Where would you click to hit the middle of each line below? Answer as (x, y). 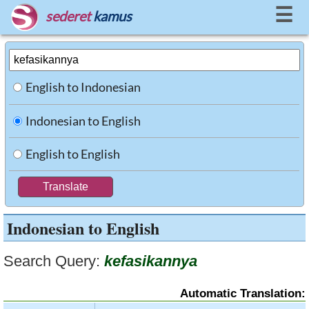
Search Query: (52, 261)
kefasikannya (151, 261)
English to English (73, 154)
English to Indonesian (83, 87)
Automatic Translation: (243, 293)
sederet (68, 16)
